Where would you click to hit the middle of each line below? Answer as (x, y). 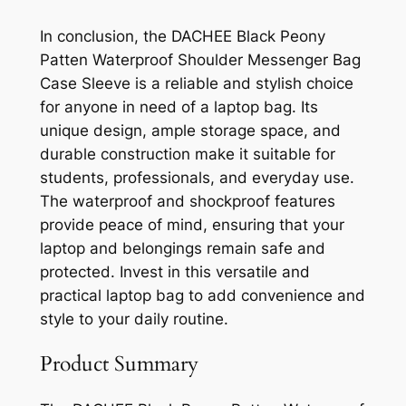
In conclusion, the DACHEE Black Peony (182, 37)
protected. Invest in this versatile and (174, 272)
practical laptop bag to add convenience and (202, 296)
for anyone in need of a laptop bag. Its (179, 107)
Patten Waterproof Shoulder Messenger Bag (200, 60)
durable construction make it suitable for (187, 155)
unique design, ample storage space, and (190, 131)
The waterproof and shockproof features (187, 202)
